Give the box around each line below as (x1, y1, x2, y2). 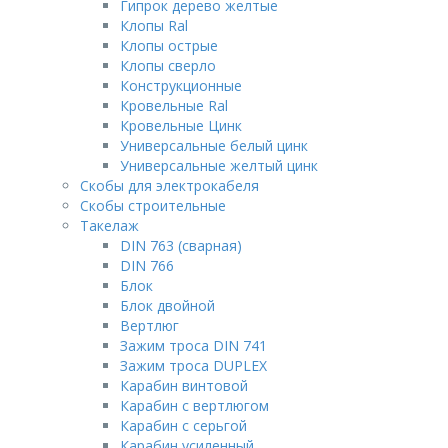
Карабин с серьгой (120, 416, 247, 435)
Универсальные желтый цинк (120, 156, 318, 175)
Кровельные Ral (120, 96, 228, 115)
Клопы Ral (120, 16, 188, 35)
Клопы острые (120, 36, 218, 55)
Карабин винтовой (120, 376, 248, 395)
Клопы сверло (120, 56, 216, 75)
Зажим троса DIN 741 (120, 336, 267, 355)
